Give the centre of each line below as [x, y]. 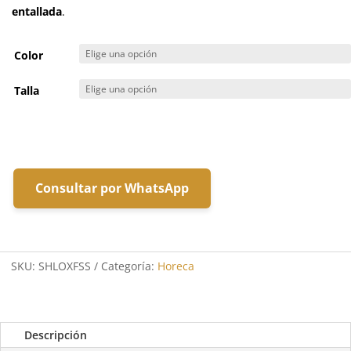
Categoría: [129, 266]
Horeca [176, 266]
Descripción [56, 335]
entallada [37, 11]
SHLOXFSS [65, 266]
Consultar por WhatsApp [112, 188]
